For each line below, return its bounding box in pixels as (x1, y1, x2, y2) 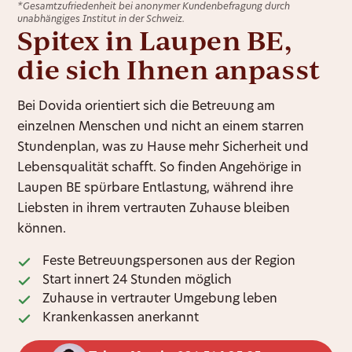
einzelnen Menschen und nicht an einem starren (17, 121, 305, 134)
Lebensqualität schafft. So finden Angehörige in (17, 162, 302, 175)
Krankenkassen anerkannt (42, 312, 200, 325)
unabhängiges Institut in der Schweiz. (17, 15, 185, 25)
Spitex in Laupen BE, (17, 23, 292, 58)
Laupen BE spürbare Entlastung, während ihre (17, 182, 294, 196)
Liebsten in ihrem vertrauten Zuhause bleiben (17, 203, 291, 216)
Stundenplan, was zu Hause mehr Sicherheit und (17, 141, 310, 155)
